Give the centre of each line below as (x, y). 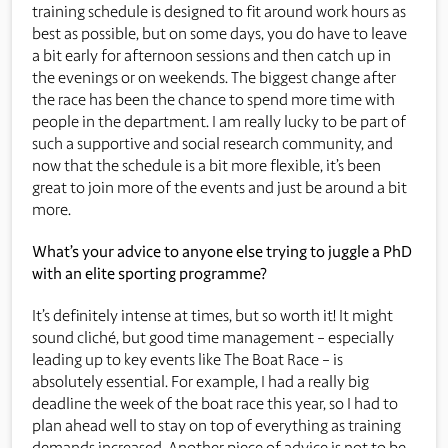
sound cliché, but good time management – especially (213, 337)
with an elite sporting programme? (149, 273)
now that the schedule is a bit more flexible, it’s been (206, 165)
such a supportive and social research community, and (212, 143)
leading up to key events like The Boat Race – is (187, 359)
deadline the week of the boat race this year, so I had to (215, 403)
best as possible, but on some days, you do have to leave (219, 33)
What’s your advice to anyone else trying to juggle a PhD (222, 251)
